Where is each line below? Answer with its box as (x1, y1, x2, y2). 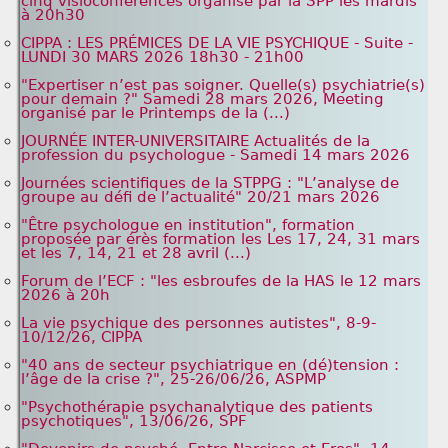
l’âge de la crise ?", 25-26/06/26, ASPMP (21, 370, 326, 388)
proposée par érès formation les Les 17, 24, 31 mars (21, 230, 420, 248)
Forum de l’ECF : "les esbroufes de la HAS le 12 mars (21, 272, 421, 290)
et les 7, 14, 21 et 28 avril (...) (21, 244, 251, 262)
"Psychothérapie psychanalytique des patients (21, 398, 373, 416)
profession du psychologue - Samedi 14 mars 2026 (21, 146, 410, 164)
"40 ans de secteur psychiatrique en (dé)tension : (21, 356, 399, 374)
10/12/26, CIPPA (21, 328, 142, 346)
